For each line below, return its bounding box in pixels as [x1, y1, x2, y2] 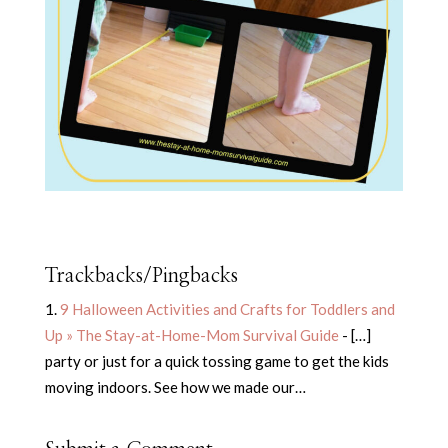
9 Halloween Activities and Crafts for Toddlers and [59, 300, 395, 319]
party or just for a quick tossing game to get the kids [44, 352, 389, 371]
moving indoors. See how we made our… [44, 378, 306, 397]
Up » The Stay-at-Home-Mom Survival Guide [44, 326, 339, 345]
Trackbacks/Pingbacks [44, 266, 238, 287]
